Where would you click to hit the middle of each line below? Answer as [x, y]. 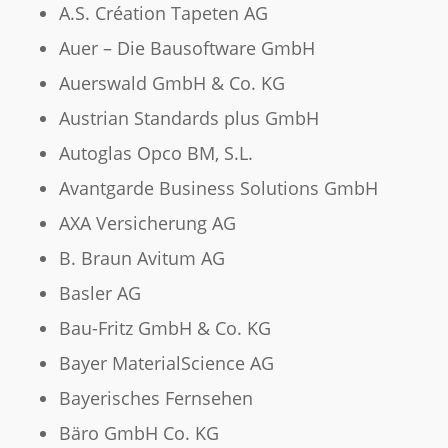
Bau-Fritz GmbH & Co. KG [164, 328]
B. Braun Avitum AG [141, 258]
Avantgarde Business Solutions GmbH [218, 188]
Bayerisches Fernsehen [155, 398]
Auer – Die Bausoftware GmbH [186, 48]
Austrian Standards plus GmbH [188, 118]
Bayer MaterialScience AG [166, 363]
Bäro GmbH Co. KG [138, 433]
